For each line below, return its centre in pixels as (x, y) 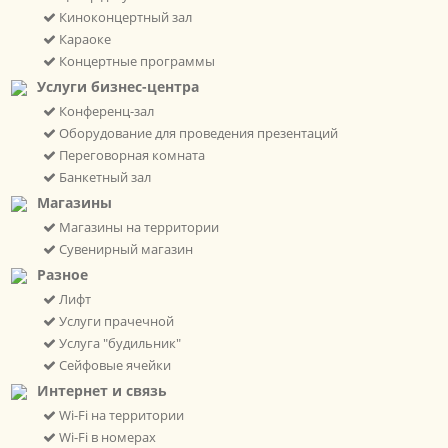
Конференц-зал (104, 111)
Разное (62, 275)
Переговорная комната (130, 155)
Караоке (83, 39)
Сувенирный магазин (124, 249)
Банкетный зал (103, 177)
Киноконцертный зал (123, 17)
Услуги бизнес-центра (117, 87)
